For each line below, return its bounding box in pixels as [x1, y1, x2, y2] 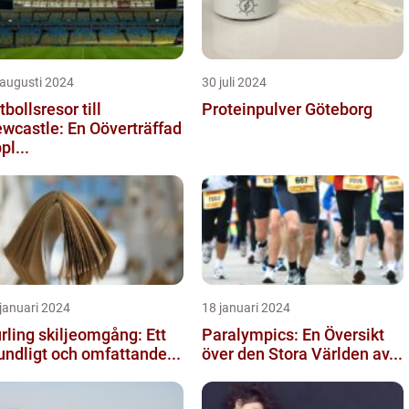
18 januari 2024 [202, 299, 290, 315]
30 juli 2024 [202, 74, 267, 89]
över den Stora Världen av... [202, 343, 403, 363]
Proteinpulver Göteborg [202, 99, 372, 119]
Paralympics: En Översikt [202, 324, 384, 344]
